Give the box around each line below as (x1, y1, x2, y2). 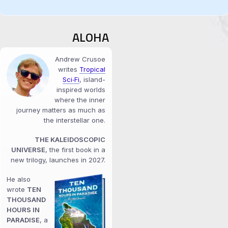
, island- (79, 75, 105, 83)
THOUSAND (7, 195, 46, 204)
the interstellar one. (44, 116, 105, 124)
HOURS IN (7, 205, 40, 214)
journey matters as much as (16, 105, 105, 114)
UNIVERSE (11, 145, 45, 154)
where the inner (54, 95, 105, 104)
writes (58, 65, 79, 73)
